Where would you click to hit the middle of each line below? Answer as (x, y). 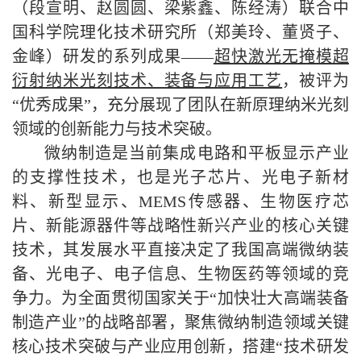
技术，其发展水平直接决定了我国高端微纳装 (180, 250)
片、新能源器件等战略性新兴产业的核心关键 (180, 226)
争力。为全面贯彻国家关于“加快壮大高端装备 (180, 298)
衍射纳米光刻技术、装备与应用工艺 (147, 81)
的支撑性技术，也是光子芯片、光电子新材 (180, 177)
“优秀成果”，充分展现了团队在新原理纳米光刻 (180, 105)
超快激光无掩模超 (281, 56)
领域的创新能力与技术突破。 (117, 129)
